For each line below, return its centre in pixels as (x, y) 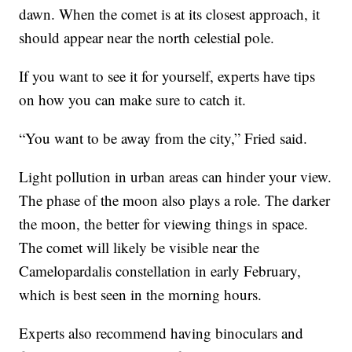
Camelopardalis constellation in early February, (160, 270)
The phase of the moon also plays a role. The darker (175, 200)
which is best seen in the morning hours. (141, 294)
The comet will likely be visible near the (139, 247)
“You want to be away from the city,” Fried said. (163, 137)
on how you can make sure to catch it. (133, 99)
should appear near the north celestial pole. (147, 37)
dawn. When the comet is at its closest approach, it (170, 13)
